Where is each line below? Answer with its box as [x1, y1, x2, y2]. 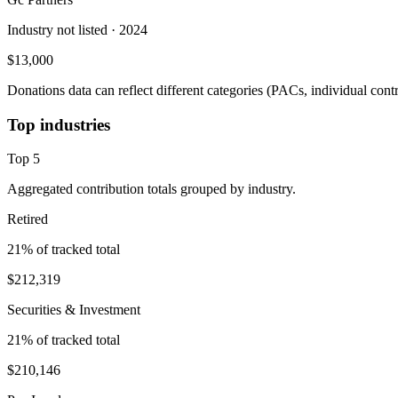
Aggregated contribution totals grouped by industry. [7, 181, 296, 197]
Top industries [7, 115, 110, 134]
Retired [7, 211, 48, 227]
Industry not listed [7, 21, 107, 37]
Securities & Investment [7, 302, 140, 318]
